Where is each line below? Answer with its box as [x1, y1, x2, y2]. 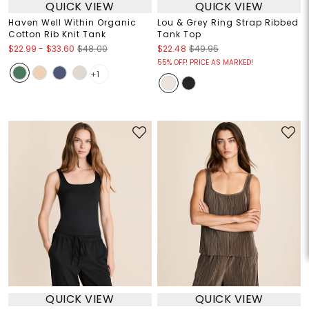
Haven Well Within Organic [8, 17, 137, 28]
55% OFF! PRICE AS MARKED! [157, 57, 253, 68]
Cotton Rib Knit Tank [8, 28, 106, 40]
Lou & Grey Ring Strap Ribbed [157, 17, 299, 28]
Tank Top [157, 28, 201, 40]
